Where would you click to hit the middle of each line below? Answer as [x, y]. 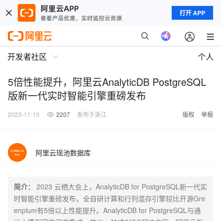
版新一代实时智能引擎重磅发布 [77, 95]
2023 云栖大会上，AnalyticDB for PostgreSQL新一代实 [122, 186]
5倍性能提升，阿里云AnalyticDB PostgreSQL [107, 82]
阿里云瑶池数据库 [63, 152]
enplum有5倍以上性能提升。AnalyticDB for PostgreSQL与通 [107, 210]
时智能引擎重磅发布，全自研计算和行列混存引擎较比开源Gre [110, 198]
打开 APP [192, 13]
